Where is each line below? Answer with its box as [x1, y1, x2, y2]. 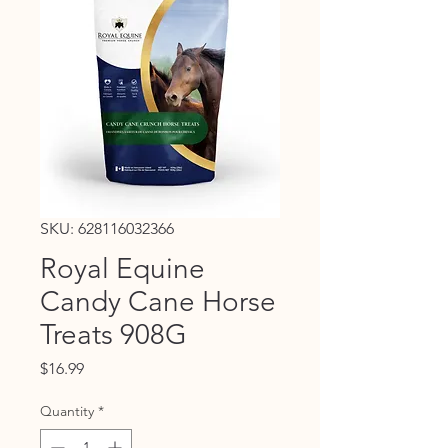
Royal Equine [40, 251, 205, 285]
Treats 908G [40, 317, 187, 351]
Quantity [40, 401, 94, 420]
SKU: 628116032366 [40, 218, 174, 238]
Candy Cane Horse [40, 284, 276, 318]
